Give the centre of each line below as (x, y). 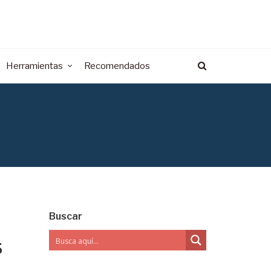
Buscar (66, 216)
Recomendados (117, 66)
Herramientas (34, 66)
